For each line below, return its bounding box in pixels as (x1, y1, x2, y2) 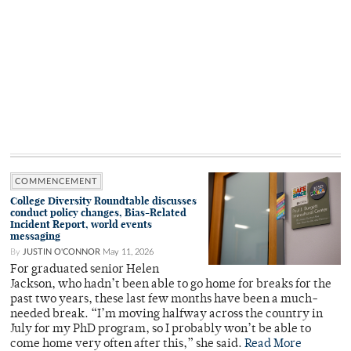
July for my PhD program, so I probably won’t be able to (10, 323, 311, 335)
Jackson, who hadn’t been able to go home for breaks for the (10, 278, 331, 291)
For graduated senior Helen (10, 263, 159, 276)
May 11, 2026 (103, 247, 154, 256)
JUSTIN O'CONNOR (23, 247, 100, 256)
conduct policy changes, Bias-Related (10, 205, 186, 219)
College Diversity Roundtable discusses (10, 194, 197, 208)
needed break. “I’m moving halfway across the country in (10, 308, 323, 320)
